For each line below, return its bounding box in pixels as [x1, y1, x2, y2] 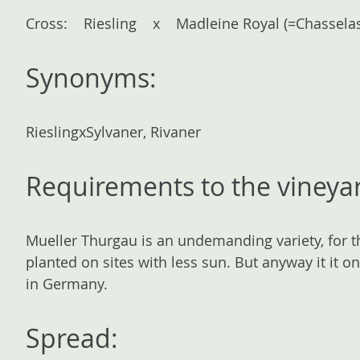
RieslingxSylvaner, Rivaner [26, 122, 201, 141]
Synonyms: [26, 60, 157, 95]
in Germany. [26, 274, 108, 293]
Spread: [26, 321, 118, 355]
